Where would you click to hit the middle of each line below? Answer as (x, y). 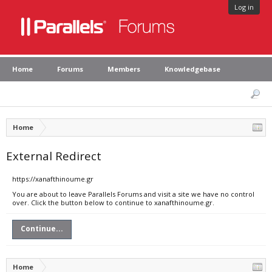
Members (124, 69)
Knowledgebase (192, 69)
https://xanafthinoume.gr (53, 179)
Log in (244, 7)
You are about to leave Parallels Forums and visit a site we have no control (133, 194)
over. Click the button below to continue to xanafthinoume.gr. (113, 202)
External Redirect (54, 156)
